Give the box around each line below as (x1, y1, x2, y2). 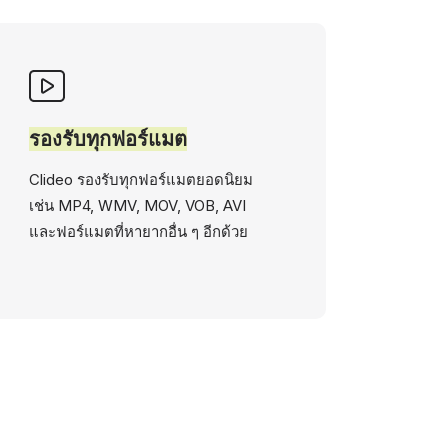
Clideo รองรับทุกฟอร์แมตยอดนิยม (29, 170, 254, 189)
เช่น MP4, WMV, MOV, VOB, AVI (29, 196, 247, 215)
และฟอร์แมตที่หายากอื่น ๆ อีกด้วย (29, 222, 249, 241)
